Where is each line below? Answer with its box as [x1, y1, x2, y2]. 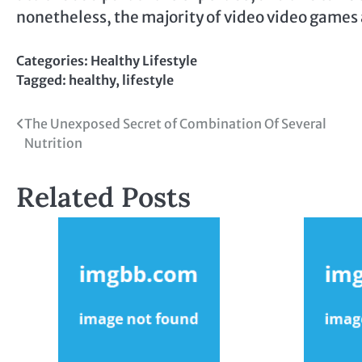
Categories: [16, 53, 90, 69]
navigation [15, 144, 114, 170]
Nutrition [24, 135, 82, 152]
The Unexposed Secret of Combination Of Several [24, 116, 326, 133]
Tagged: [16, 72, 69, 89]
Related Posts [16, 179, 191, 215]
